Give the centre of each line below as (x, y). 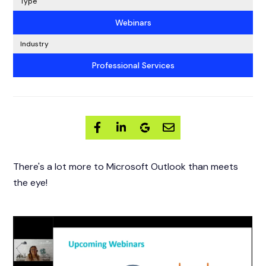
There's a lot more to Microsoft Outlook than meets (126, 166)
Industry (35, 44)
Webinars (133, 22)
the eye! (31, 182)
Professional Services (133, 65)
